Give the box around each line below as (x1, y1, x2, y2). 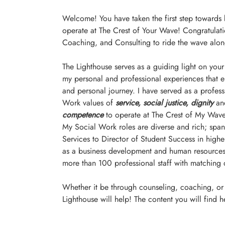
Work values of (62, 97, 113, 109)
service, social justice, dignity (115, 97, 213, 109)
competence (62, 109, 103, 121)
